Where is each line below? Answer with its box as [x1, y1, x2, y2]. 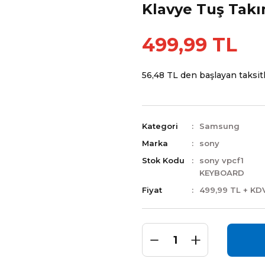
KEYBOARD [199, 168, 244, 177]
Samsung [199, 121, 240, 131]
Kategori [142, 121, 178, 131]
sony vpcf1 [199, 156, 244, 165]
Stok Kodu [142, 156, 185, 165]
